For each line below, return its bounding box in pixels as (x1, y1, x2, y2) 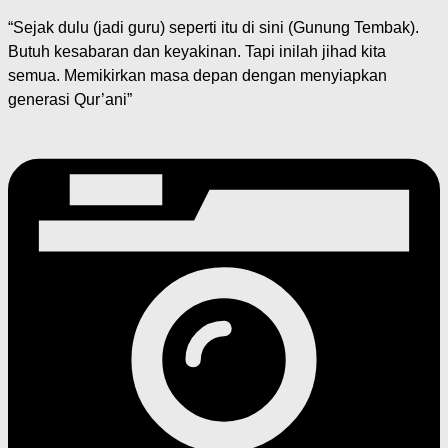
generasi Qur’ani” (8, 91, 132, 109)
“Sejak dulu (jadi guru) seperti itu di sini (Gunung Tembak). (8, 19, 419, 37)
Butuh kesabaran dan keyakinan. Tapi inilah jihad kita (8, 43, 386, 61)
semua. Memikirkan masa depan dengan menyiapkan (8, 67, 387, 85)
